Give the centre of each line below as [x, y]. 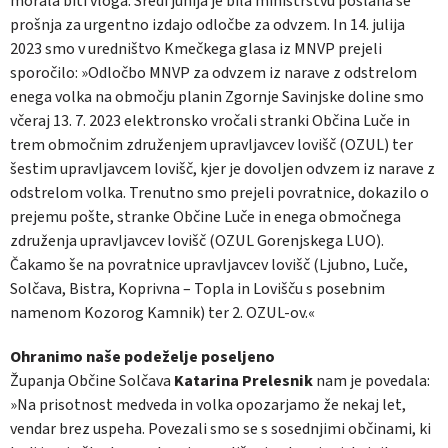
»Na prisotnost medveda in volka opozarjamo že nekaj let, [208, 404]
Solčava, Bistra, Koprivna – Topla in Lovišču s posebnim [197, 288]
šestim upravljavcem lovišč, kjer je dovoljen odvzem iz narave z [222, 168]
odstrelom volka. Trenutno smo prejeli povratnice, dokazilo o [219, 192]
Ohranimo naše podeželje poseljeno [142, 356]
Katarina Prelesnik [243, 380]
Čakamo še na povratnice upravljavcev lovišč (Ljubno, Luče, [209, 264]
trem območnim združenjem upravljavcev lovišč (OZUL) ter [211, 144]
